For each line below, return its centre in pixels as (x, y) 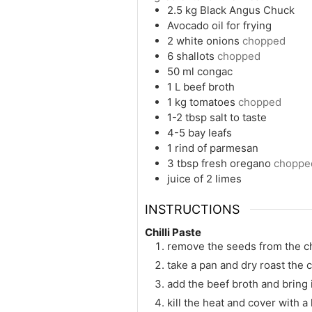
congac (215, 71)
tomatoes (212, 102)
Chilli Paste (173, 233)
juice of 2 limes (204, 178)
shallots (195, 56)
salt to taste (238, 117)
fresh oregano (236, 163)
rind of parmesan (217, 148)
